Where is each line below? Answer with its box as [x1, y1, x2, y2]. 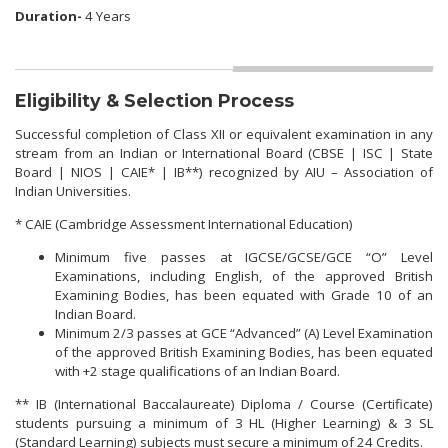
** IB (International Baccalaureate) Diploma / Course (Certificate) [15, 395, 433, 414]
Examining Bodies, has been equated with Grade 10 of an [55, 286, 433, 305]
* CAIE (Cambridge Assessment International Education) [15, 215, 356, 234]
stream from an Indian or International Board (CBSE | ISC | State [15, 144, 433, 163]
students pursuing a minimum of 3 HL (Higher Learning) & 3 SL [15, 414, 433, 433]
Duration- [15, 6, 82, 25]
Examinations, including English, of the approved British [55, 267, 433, 286]
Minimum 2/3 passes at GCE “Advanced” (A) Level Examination [55, 324, 433, 343]
